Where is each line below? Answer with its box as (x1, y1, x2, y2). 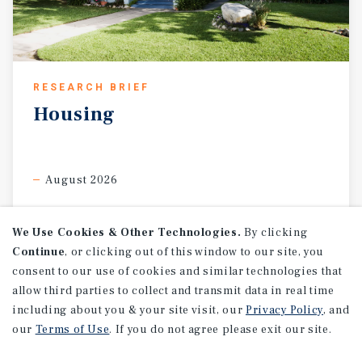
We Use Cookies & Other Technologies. (12, 225, 242, 240)
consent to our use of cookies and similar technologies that (12, 264, 343, 279)
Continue (12, 245, 65, 259)
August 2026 (45, 172, 118, 187)
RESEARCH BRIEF (33, 81, 149, 93)
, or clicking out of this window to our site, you (65, 245, 325, 259)
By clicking (241, 225, 308, 240)
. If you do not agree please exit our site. (109, 322, 332, 337)
